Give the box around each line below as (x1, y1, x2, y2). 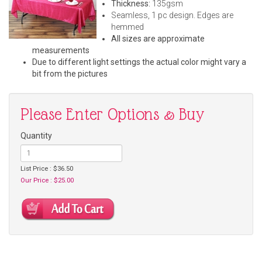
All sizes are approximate (111, 34, 205, 44)
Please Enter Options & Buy (20, 105, 205, 123)
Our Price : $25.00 (20, 176, 74, 184)
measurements (32, 46, 89, 56)
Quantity (20, 130, 52, 140)
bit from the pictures (32, 69, 108, 79)
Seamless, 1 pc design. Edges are (111, 11, 233, 20)
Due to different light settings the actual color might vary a (32, 57, 246, 67)
